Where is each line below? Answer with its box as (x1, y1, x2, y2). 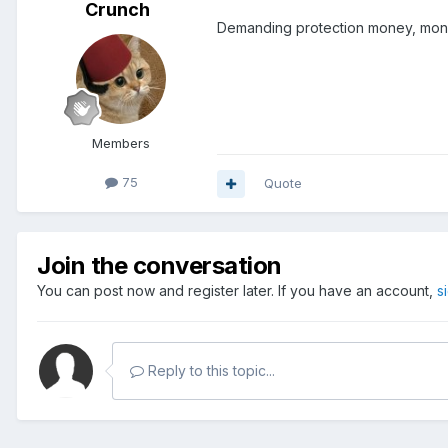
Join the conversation (37, 251, 282, 281)
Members (92, 135, 150, 152)
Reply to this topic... (144, 362, 275, 380)
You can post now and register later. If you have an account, (37, 282, 437, 300)
